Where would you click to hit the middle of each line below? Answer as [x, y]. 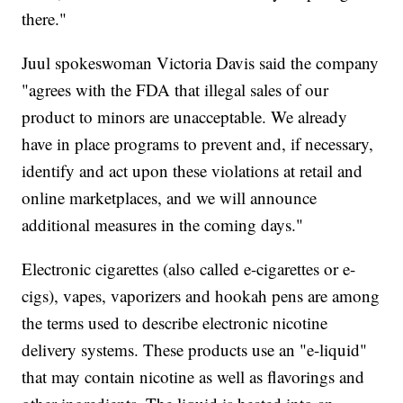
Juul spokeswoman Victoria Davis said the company [201, 63]
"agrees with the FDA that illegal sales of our [175, 90]
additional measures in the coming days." [163, 225]
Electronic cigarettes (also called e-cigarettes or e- [189, 269]
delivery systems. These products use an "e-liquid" [195, 350]
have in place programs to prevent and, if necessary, [198, 144]
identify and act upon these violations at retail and [193, 171]
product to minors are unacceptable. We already [185, 117]
